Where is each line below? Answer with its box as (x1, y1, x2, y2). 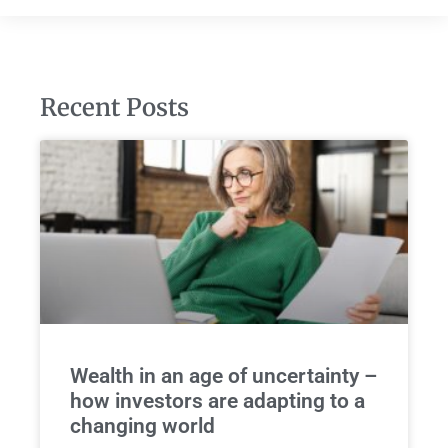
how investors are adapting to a (70, 389, 365, 414)
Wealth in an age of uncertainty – (70, 364, 377, 389)
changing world (70, 414, 215, 439)
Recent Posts (40, 92, 189, 124)
